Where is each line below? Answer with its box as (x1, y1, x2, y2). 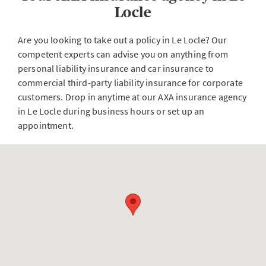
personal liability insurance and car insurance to (18, 62, 214, 74)
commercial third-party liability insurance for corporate (18, 77, 243, 88)
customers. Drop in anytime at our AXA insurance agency (18, 91, 247, 103)
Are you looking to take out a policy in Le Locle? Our (18, 34, 227, 46)
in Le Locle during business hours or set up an (18, 105, 205, 117)
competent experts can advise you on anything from (18, 48, 228, 60)
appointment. (18, 119, 74, 131)
